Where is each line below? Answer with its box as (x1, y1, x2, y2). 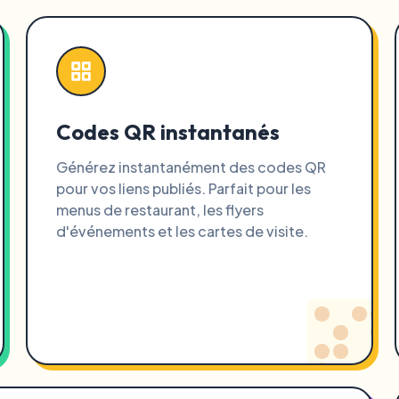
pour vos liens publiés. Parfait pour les (56, 179, 312, 198)
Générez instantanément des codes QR (56, 158, 327, 176)
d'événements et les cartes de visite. (56, 222, 309, 240)
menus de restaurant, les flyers (56, 200, 265, 219)
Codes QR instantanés (56, 118, 281, 145)
